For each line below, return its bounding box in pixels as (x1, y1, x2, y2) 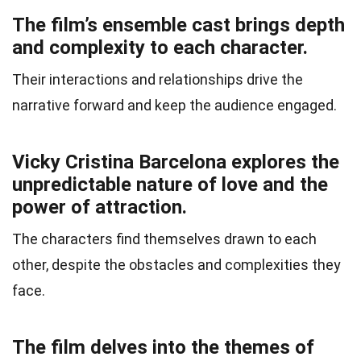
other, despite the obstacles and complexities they (12, 256, 341, 274)
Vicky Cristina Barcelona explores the (12, 151, 339, 174)
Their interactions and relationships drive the (12, 71, 303, 89)
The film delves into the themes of (12, 336, 314, 359)
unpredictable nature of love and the (12, 173, 328, 197)
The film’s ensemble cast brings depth (12, 14, 345, 37)
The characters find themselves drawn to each (12, 230, 317, 248)
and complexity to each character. (12, 36, 308, 60)
